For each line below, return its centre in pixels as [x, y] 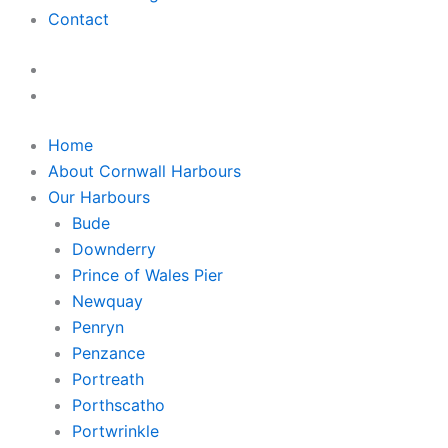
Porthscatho [118, 404]
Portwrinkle [115, 430]
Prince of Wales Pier [147, 274]
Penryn [98, 326]
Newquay [107, 300]
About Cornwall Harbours [144, 170]
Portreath [108, 378]
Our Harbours [99, 196]
